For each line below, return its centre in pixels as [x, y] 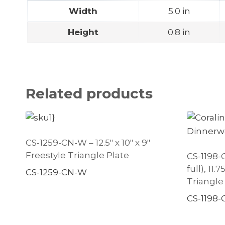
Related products [89, 93]
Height [83, 32]
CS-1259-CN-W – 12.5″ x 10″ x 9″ [88, 142]
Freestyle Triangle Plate [77, 155]
